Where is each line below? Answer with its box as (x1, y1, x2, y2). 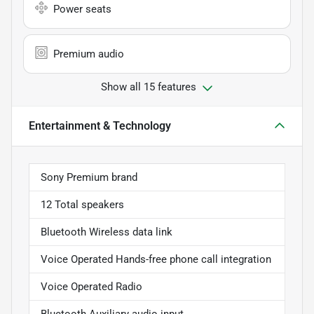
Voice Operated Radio (41, 280, 142, 294)
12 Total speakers (41, 198, 124, 212)
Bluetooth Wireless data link (41, 226, 172, 239)
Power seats (53, 3, 111, 16)
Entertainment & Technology (29, 119, 171, 133)
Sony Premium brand (41, 171, 137, 184)
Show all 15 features (101, 81, 196, 94)
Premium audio (53, 48, 124, 61)
